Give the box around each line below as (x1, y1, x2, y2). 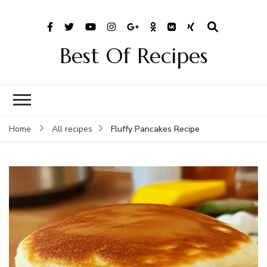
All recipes (52, 123, 92, 135)
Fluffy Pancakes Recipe (111, 123, 200, 135)
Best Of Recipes (59, 42, 208, 69)
